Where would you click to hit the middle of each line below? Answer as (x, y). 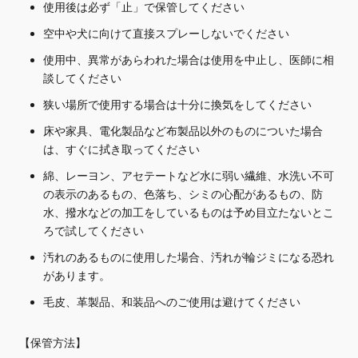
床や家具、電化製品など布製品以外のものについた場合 (183, 132)
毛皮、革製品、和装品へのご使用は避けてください (172, 303)
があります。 (77, 276)
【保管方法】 (53, 343)
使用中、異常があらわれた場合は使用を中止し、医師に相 (189, 61)
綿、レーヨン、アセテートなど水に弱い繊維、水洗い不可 (189, 177)
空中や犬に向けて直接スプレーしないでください (166, 34)
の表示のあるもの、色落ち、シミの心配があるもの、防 (183, 195)
